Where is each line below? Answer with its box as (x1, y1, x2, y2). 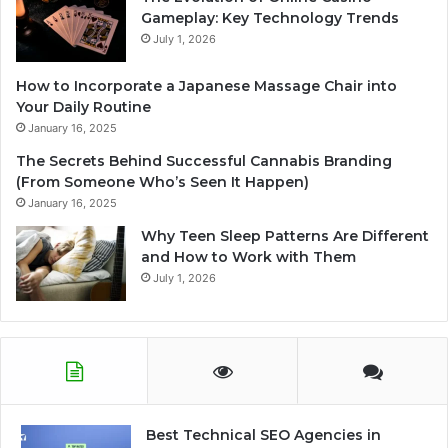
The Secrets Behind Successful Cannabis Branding (16, 151, 392, 170)
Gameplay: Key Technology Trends (141, 8, 399, 27)
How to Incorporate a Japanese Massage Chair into (16, 76, 397, 95)
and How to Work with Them (141, 247, 360, 266)
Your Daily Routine (16, 97, 151, 116)
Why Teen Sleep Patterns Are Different (141, 226, 429, 245)
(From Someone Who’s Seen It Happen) (16, 172, 309, 191)
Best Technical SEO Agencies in (146, 425, 381, 444)
